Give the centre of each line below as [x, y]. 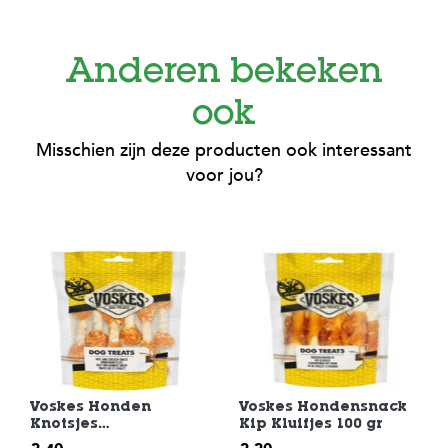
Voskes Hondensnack [323, 408]
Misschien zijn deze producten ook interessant [224, 150]
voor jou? [224, 175]
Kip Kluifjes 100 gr [311, 425]
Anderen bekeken [224, 74]
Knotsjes [64, 425]
